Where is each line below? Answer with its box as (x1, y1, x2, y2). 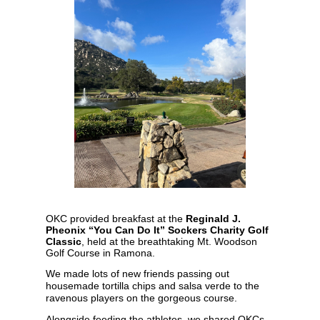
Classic (46, 235, 81, 247)
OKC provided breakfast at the (46, 212, 186, 224)
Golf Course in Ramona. (46, 246, 155, 259)
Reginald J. (186, 212, 241, 224)
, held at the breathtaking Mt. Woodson (81, 235, 257, 247)
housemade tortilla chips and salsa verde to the (46, 279, 259, 291)
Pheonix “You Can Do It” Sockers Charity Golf (46, 224, 269, 236)
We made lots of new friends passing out (46, 267, 229, 279)
